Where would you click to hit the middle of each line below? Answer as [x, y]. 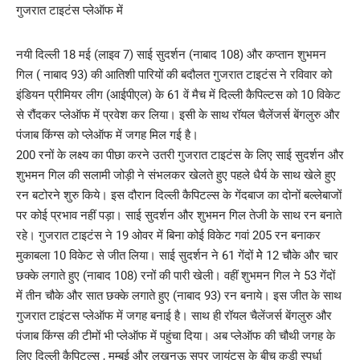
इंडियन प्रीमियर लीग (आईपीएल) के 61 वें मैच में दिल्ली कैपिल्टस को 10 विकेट [178, 94]
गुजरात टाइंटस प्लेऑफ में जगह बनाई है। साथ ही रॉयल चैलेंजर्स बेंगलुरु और [174, 315]
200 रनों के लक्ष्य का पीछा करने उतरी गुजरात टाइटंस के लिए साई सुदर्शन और [180, 155]
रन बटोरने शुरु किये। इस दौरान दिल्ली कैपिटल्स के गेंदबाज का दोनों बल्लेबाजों [179, 195]
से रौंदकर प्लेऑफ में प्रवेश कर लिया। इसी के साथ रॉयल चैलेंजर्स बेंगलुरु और [178, 115]
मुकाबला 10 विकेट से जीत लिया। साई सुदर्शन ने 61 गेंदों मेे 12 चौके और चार [177, 255]
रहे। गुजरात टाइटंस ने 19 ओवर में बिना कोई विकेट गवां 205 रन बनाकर [168, 235]
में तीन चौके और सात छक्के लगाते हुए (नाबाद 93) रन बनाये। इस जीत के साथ [179, 295]
